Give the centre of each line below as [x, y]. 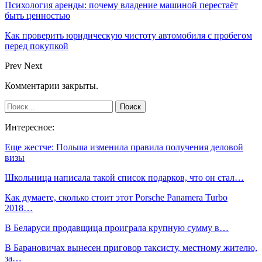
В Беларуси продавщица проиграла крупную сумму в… [117, 228]
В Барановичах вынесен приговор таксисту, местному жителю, [131, 248]
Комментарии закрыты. [51, 86]
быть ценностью [37, 16]
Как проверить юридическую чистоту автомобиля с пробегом [128, 36]
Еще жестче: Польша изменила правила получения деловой [124, 147]
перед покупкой [37, 46]
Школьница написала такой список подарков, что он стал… [124, 178]
